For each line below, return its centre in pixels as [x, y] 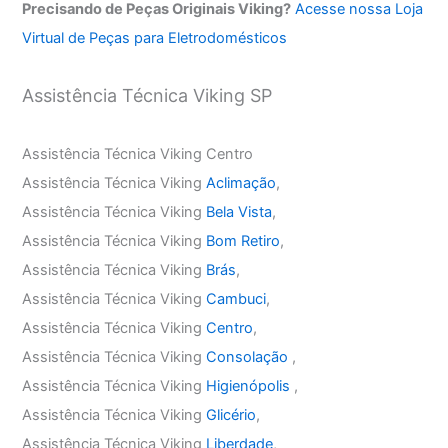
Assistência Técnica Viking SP [147, 96]
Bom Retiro [243, 240]
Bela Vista [239, 211]
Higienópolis [250, 385]
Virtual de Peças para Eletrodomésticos [155, 37]
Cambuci [236, 298]
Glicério [231, 414]
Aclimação [241, 182]
